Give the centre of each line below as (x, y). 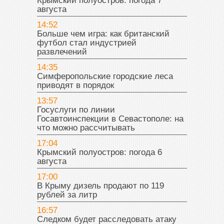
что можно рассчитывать (86, 128)
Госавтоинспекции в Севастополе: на (110, 119)
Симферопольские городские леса (105, 76)
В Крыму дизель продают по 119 (100, 186)
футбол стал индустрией (87, 43)
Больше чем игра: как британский (103, 34)
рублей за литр (67, 195)
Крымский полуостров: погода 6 (99, 152)
